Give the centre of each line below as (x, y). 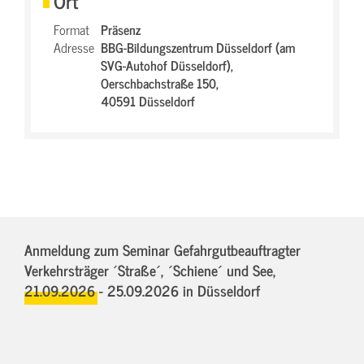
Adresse (74, 47)
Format (71, 29)
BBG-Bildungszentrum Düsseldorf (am (198, 47)
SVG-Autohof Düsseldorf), (167, 65)
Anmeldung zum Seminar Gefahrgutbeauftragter (162, 249)
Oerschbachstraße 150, (160, 83)
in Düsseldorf (221, 290)
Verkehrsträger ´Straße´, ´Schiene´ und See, (150, 270)
